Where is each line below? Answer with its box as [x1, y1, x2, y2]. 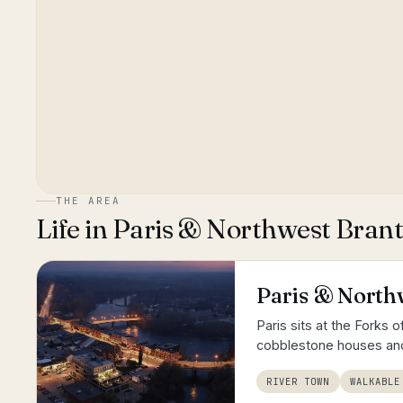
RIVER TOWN [266, 375, 330, 388]
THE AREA [56, 194, 121, 207]
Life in [36, 212, 112, 246]
